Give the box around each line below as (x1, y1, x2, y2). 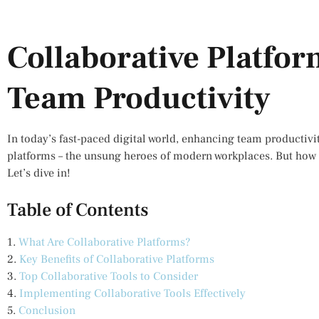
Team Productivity (7, 78, 271, 119)
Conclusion (19, 303, 75, 318)
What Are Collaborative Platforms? (19, 234, 190, 249)
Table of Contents (7, 197, 149, 222)
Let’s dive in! (7, 165, 70, 180)
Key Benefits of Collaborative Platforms (19, 251, 214, 266)
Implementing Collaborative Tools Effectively (19, 286, 246, 300)
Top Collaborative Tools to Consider (19, 268, 198, 283)
